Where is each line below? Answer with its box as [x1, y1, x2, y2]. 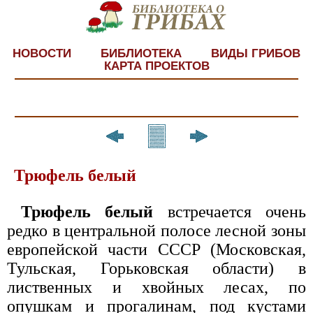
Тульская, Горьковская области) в [7, 259, 306, 277]
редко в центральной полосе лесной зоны [7, 221, 306, 240]
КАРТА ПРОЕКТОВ [103, 59, 210, 73]
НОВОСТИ [13, 46, 71, 60]
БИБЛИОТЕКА [101, 46, 182, 60]
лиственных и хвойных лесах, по [7, 277, 306, 296]
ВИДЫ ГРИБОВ [211, 46, 300, 60]
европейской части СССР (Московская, [7, 240, 306, 259]
